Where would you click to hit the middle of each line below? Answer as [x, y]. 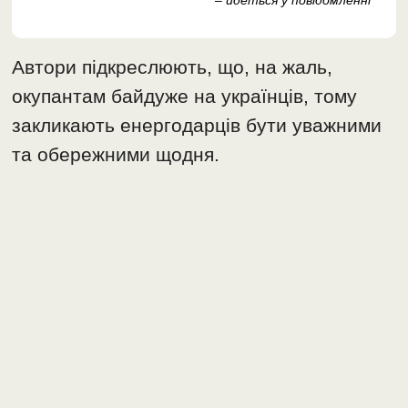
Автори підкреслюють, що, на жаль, [173, 67]
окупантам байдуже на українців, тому [185, 97]
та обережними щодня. [116, 155]
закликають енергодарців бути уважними [197, 126]
